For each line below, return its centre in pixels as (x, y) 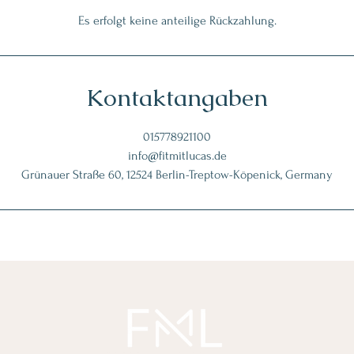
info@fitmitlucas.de (177, 156)
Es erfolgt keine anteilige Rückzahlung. (177, 21)
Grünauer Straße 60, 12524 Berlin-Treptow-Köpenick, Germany (177, 175)
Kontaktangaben (177, 98)
